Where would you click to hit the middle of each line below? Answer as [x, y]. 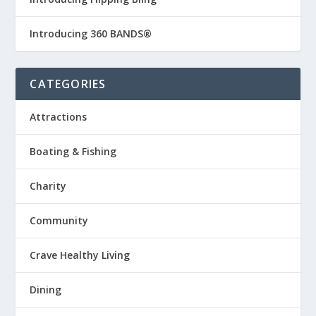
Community [59, 221]
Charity [48, 186]
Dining [46, 290]
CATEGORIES [68, 84]
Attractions [59, 117]
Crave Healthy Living [80, 255]
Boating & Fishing [73, 152]
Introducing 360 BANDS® [91, 34]
